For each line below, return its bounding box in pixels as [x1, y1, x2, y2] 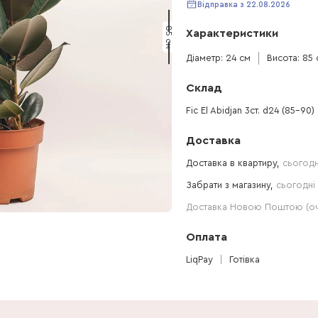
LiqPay [186, 255, 213, 264]
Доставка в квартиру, [186, 158, 283, 168]
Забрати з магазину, [186, 180, 276, 190]
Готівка [229, 255, 260, 264]
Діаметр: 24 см [186, 53, 251, 62]
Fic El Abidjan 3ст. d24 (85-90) [186, 106, 314, 115]
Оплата [186, 231, 227, 243]
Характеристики [186, 28, 278, 39]
